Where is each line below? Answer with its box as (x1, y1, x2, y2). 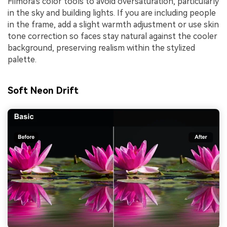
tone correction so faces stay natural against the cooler (8, 31, 217, 41)
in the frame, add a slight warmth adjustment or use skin (8, 19, 219, 29)
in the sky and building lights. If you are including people (8, 8, 216, 18)
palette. (8, 54, 36, 64)
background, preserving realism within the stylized (8, 43, 195, 53)
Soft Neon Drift (8, 85, 79, 96)
